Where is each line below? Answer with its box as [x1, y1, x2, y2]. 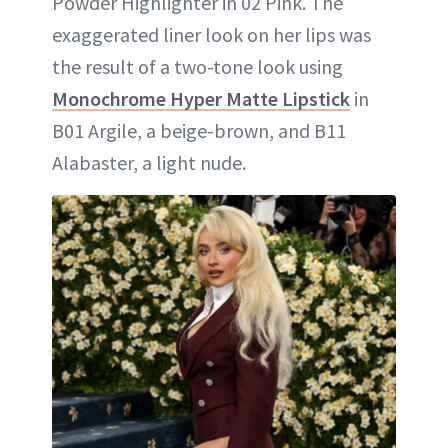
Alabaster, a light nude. [52, 149, 246, 175]
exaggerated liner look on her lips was [52, 21, 371, 47]
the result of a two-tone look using [52, 53, 343, 79]
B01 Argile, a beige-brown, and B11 [52, 117, 346, 143]
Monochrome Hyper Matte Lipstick [52, 85, 350, 111]
